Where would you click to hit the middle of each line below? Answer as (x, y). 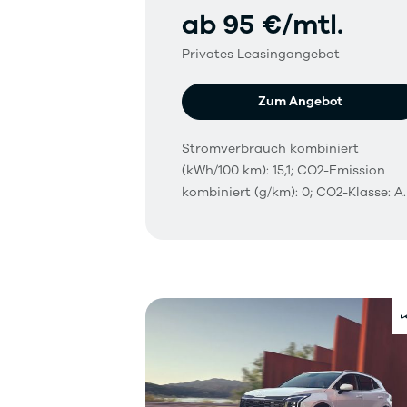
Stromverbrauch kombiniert (270, 148)
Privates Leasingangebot (261, 54)
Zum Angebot (301, 101)
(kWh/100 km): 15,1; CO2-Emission (283, 170)
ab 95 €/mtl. (263, 25)
